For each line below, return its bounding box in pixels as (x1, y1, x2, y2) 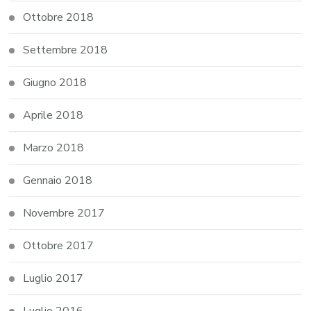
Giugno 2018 (23, 75, 87, 91)
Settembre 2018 (23, 42, 108, 58)
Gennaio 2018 (23, 173, 93, 189)
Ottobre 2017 (23, 238, 94, 254)
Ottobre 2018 (23, 10, 94, 26)
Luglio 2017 (23, 271, 84, 287)
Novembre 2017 (23, 205, 106, 221)
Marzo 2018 (23, 140, 85, 156)
